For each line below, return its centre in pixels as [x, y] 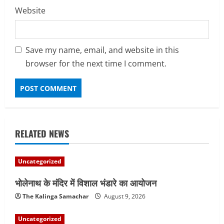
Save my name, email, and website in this [102, 50]
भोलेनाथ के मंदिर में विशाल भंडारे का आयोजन [86, 183]
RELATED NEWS [42, 134]
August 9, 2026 [124, 196]
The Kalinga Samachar [55, 196]
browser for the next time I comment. [96, 64]
